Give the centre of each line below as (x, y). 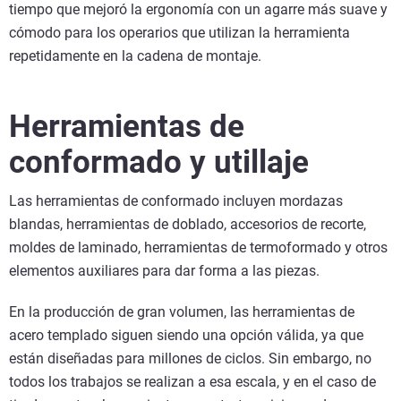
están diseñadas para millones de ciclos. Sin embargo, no (190, 359)
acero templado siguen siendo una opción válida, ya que (186, 336)
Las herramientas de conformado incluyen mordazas (176, 201)
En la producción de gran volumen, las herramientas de (182, 312)
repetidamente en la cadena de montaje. (135, 56)
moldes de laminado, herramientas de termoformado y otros (198, 248)
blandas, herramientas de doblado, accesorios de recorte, (188, 225)
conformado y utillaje (163, 163)
